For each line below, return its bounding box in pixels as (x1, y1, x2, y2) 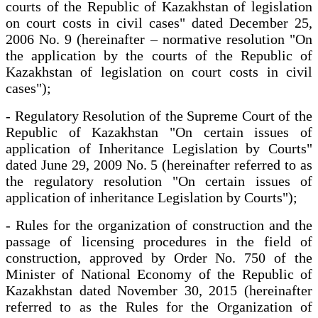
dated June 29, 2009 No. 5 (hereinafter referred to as (6, 156, 312, 172)
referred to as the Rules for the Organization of (6, 298, 312, 314)
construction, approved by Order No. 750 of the (6, 249, 312, 265)
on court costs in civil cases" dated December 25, (6, 14, 312, 31)
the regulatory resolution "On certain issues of (6, 172, 312, 189)
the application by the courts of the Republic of (6, 47, 312, 63)
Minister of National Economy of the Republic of (6, 265, 312, 282)
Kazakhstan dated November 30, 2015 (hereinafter (6, 282, 312, 298)
